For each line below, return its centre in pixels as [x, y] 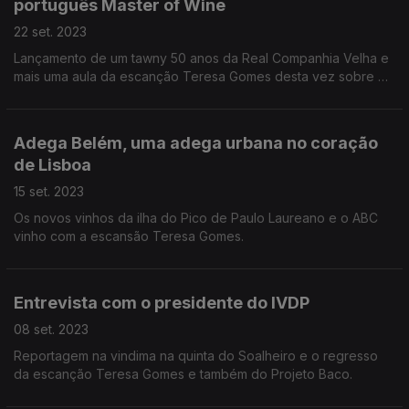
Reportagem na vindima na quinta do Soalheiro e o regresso [196, 356]
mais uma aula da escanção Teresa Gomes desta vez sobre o [200, 76]
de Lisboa [52, 165]
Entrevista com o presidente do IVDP [162, 303]
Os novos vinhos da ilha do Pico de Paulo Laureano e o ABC [196, 218]
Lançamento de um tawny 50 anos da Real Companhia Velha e [201, 58]
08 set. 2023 [51, 329]
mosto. [33, 94]
